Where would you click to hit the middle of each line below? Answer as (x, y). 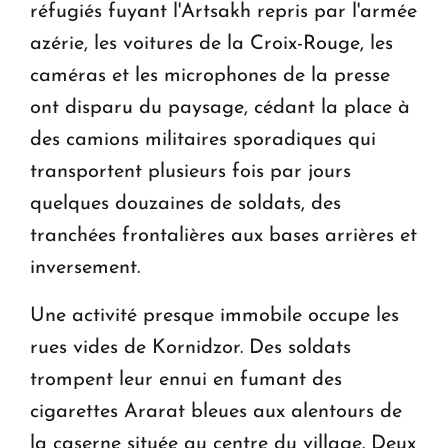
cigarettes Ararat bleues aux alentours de (216, 412)
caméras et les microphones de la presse (210, 76)
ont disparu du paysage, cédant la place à (220, 108)
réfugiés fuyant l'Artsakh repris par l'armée (223, 12)
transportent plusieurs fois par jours (190, 172)
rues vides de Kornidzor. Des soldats (190, 348)
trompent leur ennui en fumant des (186, 380)
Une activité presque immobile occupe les (214, 316)
